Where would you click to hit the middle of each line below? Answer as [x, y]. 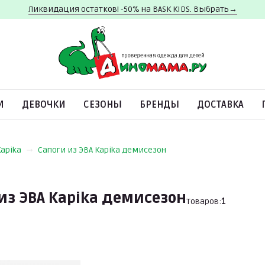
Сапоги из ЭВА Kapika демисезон [102, 150]
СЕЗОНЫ [103, 105]
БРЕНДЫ [159, 105]
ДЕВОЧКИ [44, 105]
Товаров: [204, 201]
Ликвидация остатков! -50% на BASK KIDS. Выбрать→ [132, 9]
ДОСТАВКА [220, 105]
